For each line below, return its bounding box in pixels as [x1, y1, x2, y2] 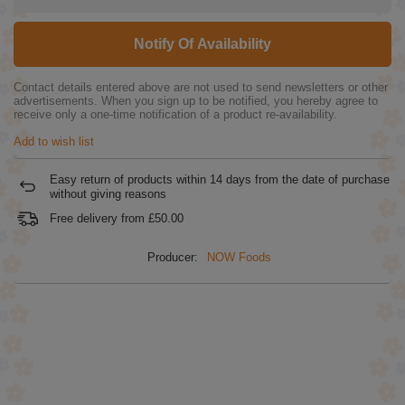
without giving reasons [50, 186, 166, 201]
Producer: [147, 250, 198, 264]
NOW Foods [207, 250, 271, 264]
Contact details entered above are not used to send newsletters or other [14, 80, 388, 94]
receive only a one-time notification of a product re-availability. [14, 107, 337, 121]
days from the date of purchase [222, 172, 390, 186]
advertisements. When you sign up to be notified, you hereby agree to [14, 93, 378, 108]
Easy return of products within [50, 172, 210, 186]
